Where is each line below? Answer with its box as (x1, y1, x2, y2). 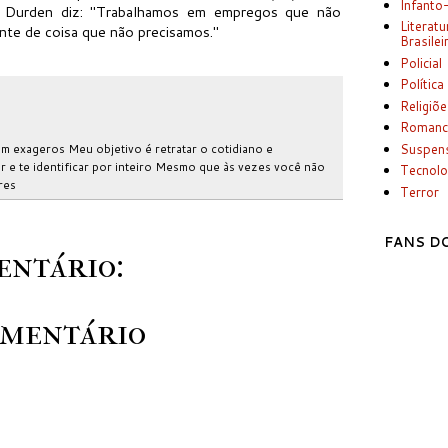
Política (400, 75, 445, 94)
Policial (400, 53, 443, 72)
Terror (400, 182, 440, 201)
